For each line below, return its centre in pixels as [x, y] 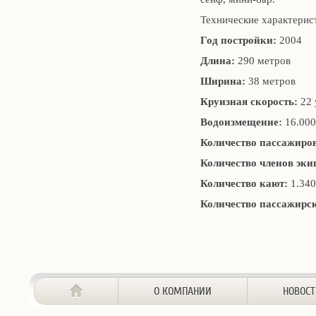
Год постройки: [238, 40]
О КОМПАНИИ [183, 291]
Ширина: [223, 81]
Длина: [219, 61]
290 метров [264, 61]
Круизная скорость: [249, 102]
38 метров [271, 81]
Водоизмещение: [241, 122]
